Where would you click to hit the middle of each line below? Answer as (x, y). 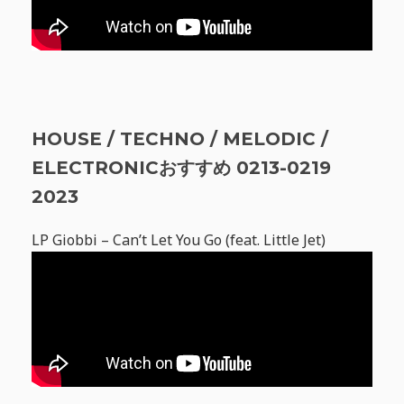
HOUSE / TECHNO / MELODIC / (180, 139)
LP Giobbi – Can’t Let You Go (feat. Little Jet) (179, 240)
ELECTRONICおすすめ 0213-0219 (181, 168)
